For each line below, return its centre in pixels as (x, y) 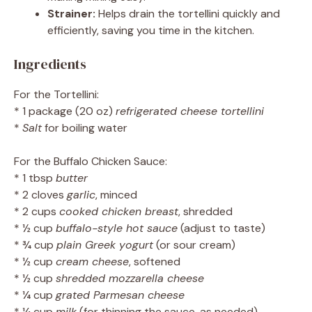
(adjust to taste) (221, 228)
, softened (155, 261)
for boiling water (85, 127)
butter (72, 178)
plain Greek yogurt (105, 244)
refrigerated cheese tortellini (190, 111)
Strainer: (71, 13)
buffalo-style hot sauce (117, 228)
